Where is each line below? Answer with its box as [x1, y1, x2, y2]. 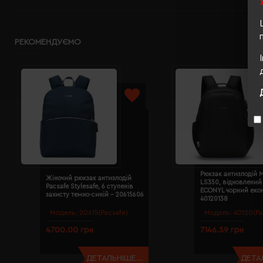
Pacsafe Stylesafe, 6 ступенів [46, 183, 133, 190]
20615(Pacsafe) [79, 208, 128, 216]
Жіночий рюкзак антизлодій [46, 175, 131, 182]
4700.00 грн [46, 225, 93, 234]
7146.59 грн [200, 225, 244, 234]
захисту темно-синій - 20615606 [46, 191, 144, 198]
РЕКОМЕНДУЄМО [15, 38, 81, 46]
